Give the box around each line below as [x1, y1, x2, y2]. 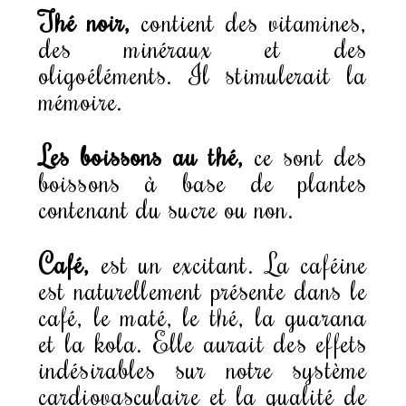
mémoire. [39, 82, 123, 117]
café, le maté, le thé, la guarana [39, 298, 367, 333]
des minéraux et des [39, 30, 367, 64]
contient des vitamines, [130, 4, 367, 38]
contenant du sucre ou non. [39, 190, 295, 225]
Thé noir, [39, 4, 131, 38]
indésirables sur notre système [39, 351, 367, 385]
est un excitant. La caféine [90, 246, 367, 280]
